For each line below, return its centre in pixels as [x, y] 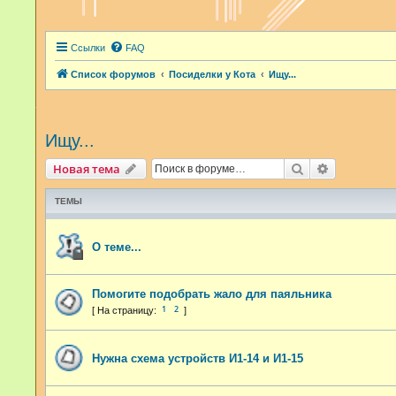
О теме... [117, 247]
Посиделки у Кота [212, 74]
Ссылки [88, 48]
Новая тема [87, 169]
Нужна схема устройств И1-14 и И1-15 [198, 358]
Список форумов [113, 74]
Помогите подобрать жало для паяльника [212, 293]
